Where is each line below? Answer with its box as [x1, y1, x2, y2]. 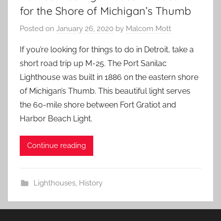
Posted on [20, 24, 56, 33]
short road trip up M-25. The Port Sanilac [20, 58, 167, 68]
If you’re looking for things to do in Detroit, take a [20, 44, 194, 54]
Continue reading [27, 141, 86, 150]
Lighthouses [33, 178, 75, 187]
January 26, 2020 [56, 24, 113, 33]
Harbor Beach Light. [20, 113, 92, 123]
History [78, 178, 103, 187]
